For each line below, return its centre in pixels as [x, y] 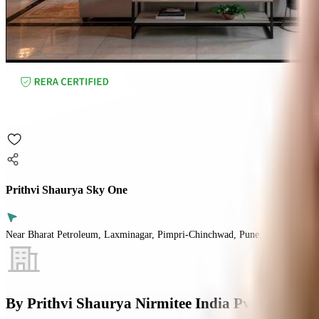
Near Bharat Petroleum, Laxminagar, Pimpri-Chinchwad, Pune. [134, 234]
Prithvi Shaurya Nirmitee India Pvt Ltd [155, 304]
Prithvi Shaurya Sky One [67, 190]
